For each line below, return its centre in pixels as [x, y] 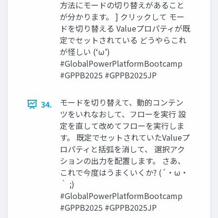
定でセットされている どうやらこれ [123, 40]
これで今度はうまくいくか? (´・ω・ [124, 173]
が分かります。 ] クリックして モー [122, 17]
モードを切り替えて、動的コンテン [122, 102]
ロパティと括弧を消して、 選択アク [122, 149]
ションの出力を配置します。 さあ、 [123, 161]
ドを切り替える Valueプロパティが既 [125, 28]
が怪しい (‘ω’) [85, 52]
